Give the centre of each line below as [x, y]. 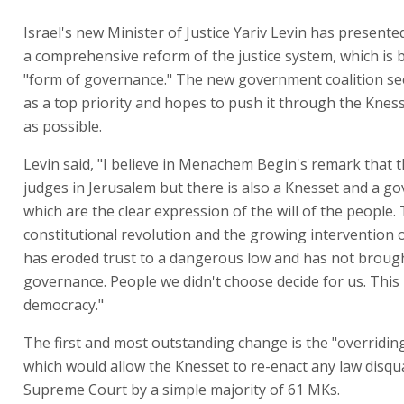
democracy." [64, 304]
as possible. [63, 126]
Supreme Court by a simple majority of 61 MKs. [182, 389]
